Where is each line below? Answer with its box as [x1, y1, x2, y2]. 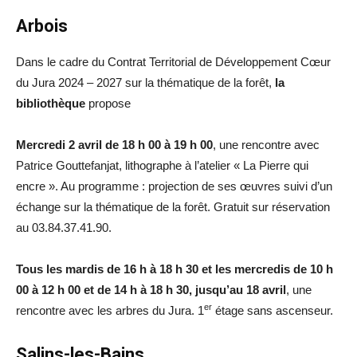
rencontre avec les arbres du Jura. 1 [16, 304, 204, 318]
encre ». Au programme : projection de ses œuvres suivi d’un [16, 179, 332, 194]
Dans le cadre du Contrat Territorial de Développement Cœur [16, 55, 331, 69]
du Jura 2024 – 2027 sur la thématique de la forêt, [16, 76, 275, 90]
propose [85, 96, 131, 111]
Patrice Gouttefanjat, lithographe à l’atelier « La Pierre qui [16, 159, 308, 173]
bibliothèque [16, 96, 85, 111]
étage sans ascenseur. [212, 304, 333, 318]
